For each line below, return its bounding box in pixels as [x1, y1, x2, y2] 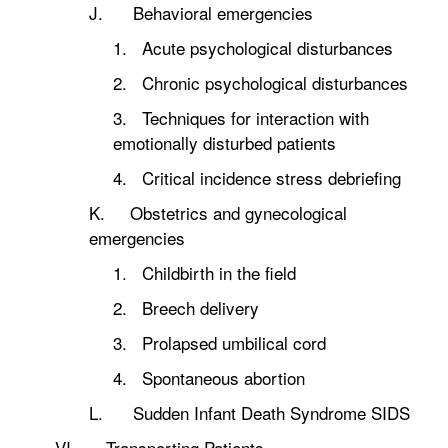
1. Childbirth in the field [113, 260, 296, 285]
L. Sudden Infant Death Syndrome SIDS [89, 400, 410, 425]
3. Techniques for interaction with [113, 105, 369, 130]
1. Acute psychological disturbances [113, 35, 393, 60]
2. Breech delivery [113, 295, 259, 320]
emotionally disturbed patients [113, 130, 336, 155]
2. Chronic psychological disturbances [113, 70, 408, 95]
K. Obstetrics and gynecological [89, 200, 347, 225]
